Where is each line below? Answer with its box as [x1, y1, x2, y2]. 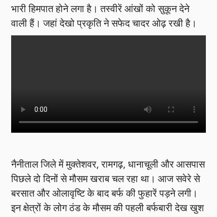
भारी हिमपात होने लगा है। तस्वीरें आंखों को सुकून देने [11, 2, 190, 15]
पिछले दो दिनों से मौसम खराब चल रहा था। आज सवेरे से [11, 172, 201, 186]
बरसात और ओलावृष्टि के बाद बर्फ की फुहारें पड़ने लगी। [11, 186, 198, 200]
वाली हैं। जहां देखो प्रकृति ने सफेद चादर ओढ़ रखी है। [11, 16, 197, 30]
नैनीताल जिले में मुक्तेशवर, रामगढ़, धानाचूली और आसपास [11, 157, 205, 171]
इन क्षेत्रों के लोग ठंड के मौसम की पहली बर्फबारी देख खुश [11, 201, 204, 215]
